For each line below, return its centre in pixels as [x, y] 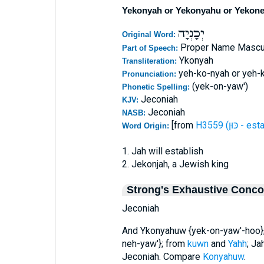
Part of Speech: [151, 48]
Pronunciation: [150, 74]
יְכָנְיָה [191, 34]
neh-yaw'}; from [154, 244]
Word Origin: [146, 126]
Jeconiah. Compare [162, 257]
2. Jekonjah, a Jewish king [175, 164]
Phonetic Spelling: [157, 87]
